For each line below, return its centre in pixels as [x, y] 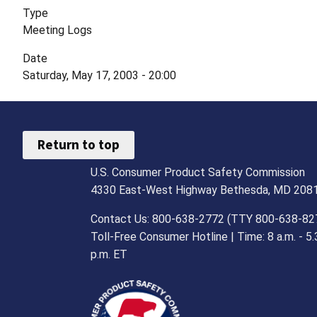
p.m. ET [109, 254]
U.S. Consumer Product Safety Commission [198, 172]
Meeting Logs [57, 30]
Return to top [79, 145]
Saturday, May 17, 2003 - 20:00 [99, 75]
